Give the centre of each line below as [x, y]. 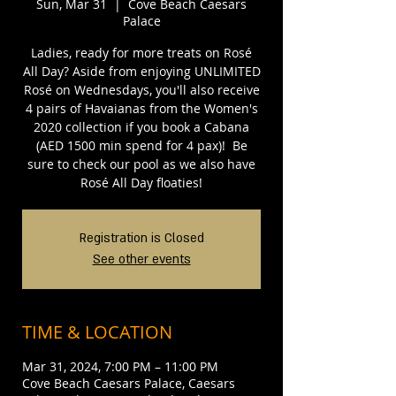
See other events [141, 259]
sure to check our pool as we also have [141, 164]
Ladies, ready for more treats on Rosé [141, 53]
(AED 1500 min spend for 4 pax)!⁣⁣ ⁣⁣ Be [141, 145]
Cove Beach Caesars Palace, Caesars [129, 383]
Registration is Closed [141, 238]
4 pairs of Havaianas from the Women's [141, 108]
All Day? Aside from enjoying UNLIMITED [141, 71]
